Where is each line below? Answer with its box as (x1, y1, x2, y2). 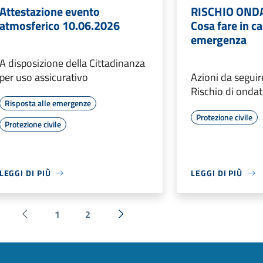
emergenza (191, 31, 247, 49)
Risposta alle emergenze (4, 97, 91, 110)
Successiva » (120, 214, 173, 229)
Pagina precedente (23, 214, 99, 229)
